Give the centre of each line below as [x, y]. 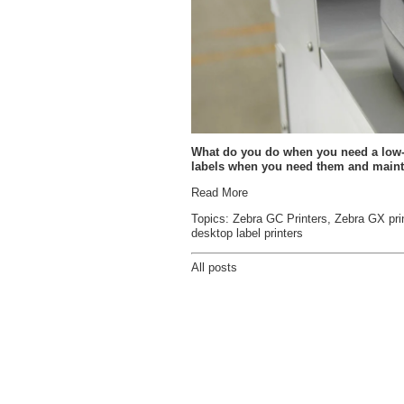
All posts [214, 267]
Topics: [212, 219]
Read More [220, 193]
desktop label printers [247, 234]
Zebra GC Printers [280, 219]
